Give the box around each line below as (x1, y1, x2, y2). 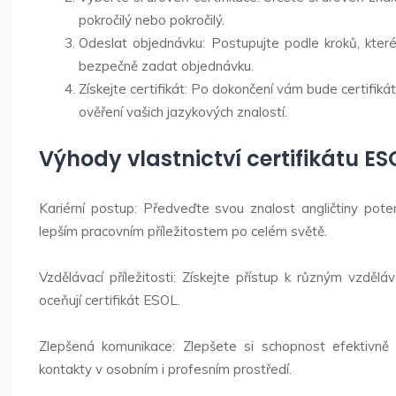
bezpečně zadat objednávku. (79, 57, 254, 74)
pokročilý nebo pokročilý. (79, 11, 225, 28)
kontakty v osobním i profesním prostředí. (39, 360, 292, 377)
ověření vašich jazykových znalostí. (79, 103, 287, 120)
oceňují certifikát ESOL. (39, 291, 180, 308)
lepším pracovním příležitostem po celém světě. (39, 222, 327, 240)
